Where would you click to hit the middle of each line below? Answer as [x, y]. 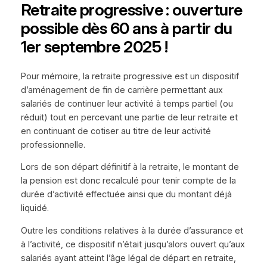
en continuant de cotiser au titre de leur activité [116, 131]
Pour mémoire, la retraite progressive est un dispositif [130, 76]
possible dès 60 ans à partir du [126, 29]
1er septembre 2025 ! [94, 47]
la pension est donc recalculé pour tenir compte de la [128, 181]
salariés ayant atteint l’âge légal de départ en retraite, [128, 258]
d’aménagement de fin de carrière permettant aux [122, 90]
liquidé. [35, 208]
